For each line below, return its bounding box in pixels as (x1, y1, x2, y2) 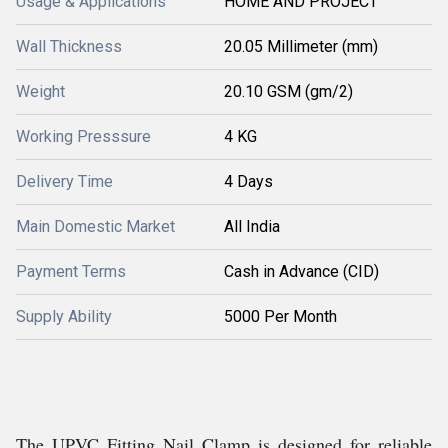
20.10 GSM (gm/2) (224, 82, 353, 101)
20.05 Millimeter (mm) (224, 37, 378, 56)
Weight (16, 82, 65, 101)
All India (224, 217, 280, 236)
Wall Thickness (16, 37, 122, 56)
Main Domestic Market (16, 217, 175, 236)
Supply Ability (16, 307, 112, 326)
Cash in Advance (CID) (224, 262, 379, 281)
